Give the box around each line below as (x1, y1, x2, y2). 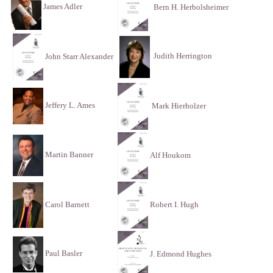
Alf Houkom (150, 150, 191, 160)
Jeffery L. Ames (43, 101, 95, 110)
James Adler (41, 2, 82, 12)
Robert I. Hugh (150, 199, 199, 209)
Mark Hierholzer (152, 101, 206, 110)
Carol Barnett (43, 199, 90, 209)
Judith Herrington (154, 51, 212, 61)
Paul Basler (43, 249, 82, 258)
